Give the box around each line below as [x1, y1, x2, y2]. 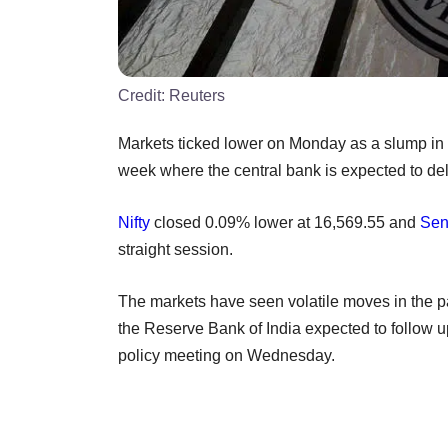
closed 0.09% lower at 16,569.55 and [150, 213, 420, 231]
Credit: [118, 86, 169, 104]
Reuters [169, 86, 225, 104]
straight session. [118, 240, 233, 258]
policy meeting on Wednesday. [118, 346, 335, 364]
